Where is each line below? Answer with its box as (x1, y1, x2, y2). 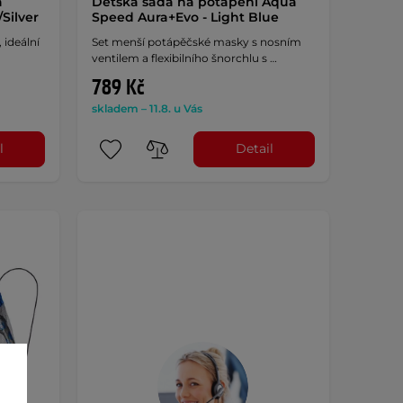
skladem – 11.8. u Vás (91, 101, 202, 115)
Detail (235, 140, 273, 157)
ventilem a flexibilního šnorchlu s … (91, 50, 277, 65)
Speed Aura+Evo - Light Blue (91, 8, 279, 25)
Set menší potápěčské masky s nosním (91, 34, 301, 49)
